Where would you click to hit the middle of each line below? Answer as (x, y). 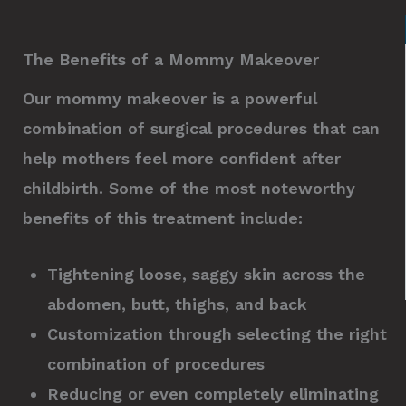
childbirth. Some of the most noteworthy (189, 188)
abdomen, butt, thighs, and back (177, 304)
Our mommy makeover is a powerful (170, 99)
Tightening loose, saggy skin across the (206, 274)
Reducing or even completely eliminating (213, 393)
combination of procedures (156, 363)
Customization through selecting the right (217, 333)
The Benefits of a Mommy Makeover (171, 60)
